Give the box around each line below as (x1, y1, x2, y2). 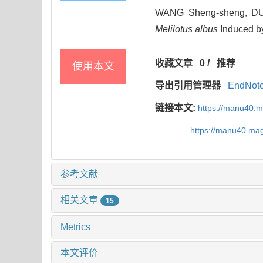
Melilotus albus (155, 24, 218, 35)
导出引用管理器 (155, 80, 221, 91)
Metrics (60, 222, 90, 232)
